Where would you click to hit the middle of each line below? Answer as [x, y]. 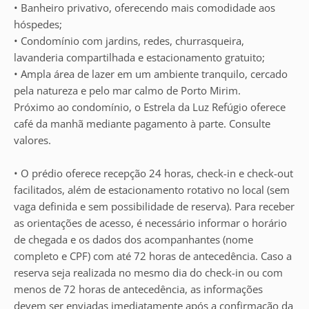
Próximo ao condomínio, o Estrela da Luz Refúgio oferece [150, 107]
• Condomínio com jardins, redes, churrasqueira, [129, 41]
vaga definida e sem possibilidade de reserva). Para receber [154, 206]
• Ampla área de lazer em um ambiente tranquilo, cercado [151, 74]
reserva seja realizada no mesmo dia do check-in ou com [148, 272]
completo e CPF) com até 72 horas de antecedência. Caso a [153, 256]
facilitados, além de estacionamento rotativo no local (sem [152, 190]
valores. [32, 140]
